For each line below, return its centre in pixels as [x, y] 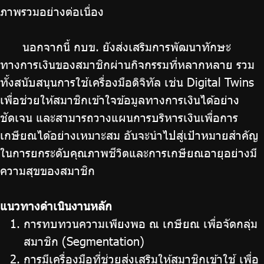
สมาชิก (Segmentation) [84, 241]
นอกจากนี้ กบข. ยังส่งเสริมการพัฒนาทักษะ [126, 46]
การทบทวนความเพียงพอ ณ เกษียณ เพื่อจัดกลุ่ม [141, 223]
